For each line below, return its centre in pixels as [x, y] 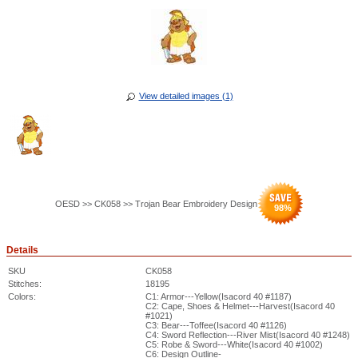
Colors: [22, 296]
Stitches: [25, 284]
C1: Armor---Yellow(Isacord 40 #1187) [219, 296]
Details [22, 250]
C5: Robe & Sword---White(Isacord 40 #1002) [234, 344]
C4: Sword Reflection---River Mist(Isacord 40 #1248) [248, 335]
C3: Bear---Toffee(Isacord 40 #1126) [216, 325]
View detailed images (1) [186, 96]
